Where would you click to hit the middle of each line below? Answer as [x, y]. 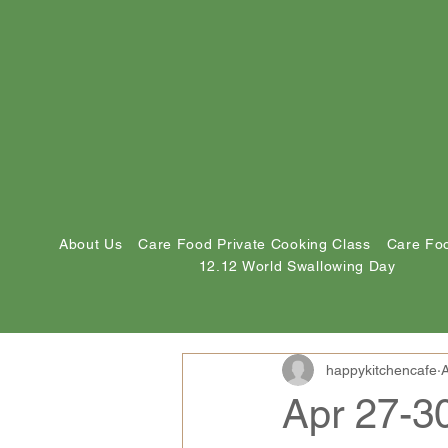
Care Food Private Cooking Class [254, 244]
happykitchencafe [381, 369]
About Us [90, 244]
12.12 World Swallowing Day [297, 266]
